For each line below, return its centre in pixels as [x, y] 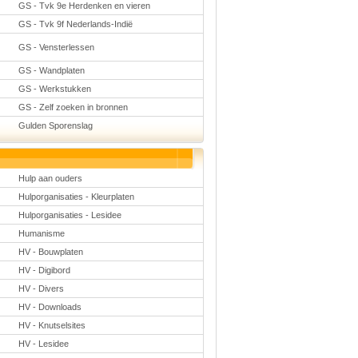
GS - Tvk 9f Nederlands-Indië [75, 24]
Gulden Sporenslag [55, 125]
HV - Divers [41, 288]
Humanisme [41, 233]
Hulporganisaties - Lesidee [70, 215]
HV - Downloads [50, 307]
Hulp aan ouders [50, 178]
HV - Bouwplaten [50, 252]
